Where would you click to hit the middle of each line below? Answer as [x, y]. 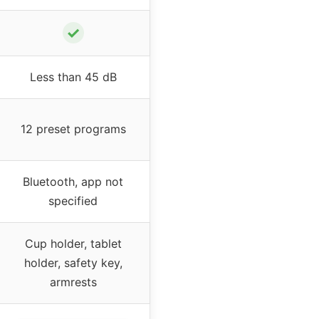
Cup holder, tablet [73, 243]
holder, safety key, [73, 262]
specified [73, 200]
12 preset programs [73, 129]
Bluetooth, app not [73, 181]
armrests [73, 282]
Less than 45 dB [73, 77]
